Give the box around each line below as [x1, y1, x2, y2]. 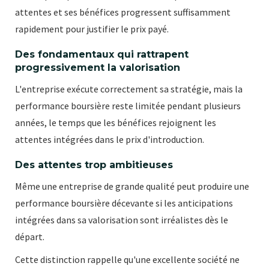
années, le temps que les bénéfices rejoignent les [15, 116, 216, 128]
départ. [15, 230, 44, 243]
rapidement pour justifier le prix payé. [15, 22, 169, 35]
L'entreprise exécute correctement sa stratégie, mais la [15, 82, 243, 95]
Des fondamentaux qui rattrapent [15, 48, 189, 60]
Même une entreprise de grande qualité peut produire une [15, 180, 249, 192]
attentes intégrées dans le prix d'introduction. [15, 133, 204, 145]
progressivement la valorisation [15, 61, 180, 73]
